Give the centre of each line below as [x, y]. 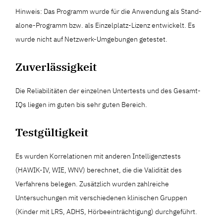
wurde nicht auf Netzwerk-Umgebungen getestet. [92, 39]
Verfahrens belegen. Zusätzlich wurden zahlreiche [92, 184]
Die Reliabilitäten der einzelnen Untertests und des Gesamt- [108, 91]
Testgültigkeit [52, 132]
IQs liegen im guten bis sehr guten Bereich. [82, 105]
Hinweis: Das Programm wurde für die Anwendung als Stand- [109, 11]
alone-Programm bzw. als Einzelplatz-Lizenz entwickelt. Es [106, 25]
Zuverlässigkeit [56, 67]
